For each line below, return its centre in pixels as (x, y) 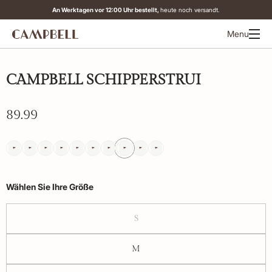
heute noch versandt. (190, 10)
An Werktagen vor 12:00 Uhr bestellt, (106, 10)
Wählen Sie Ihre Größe (50, 187)
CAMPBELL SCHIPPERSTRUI (104, 80)
